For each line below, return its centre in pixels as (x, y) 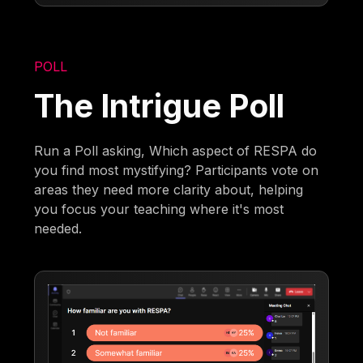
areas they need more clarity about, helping (169, 190)
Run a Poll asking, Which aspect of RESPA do (176, 151)
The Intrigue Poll (160, 106)
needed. (58, 229)
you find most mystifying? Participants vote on (177, 171)
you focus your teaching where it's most (159, 209)
